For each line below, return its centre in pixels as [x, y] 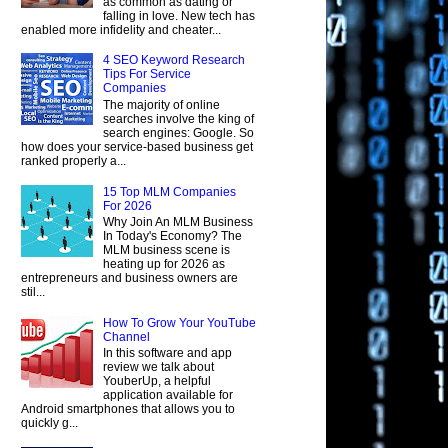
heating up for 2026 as [163, 263]
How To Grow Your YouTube [179, 322]
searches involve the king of [178, 118]
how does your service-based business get [137, 146]
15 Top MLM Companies [169, 191]
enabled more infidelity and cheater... [121, 29]
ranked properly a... [73, 160]
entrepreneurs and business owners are [129, 277]
